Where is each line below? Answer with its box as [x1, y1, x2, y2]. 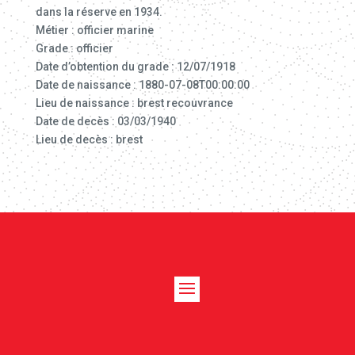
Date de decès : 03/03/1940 [35, 115, 176, 128]
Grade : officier [35, 42, 113, 55]
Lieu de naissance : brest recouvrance [35, 97, 233, 109]
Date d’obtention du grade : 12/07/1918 [35, 60, 235, 73]
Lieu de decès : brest [35, 133, 143, 146]
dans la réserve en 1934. [35, 6, 162, 18]
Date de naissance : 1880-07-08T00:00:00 [35, 78, 250, 91]
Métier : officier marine [35, 24, 154, 36]
